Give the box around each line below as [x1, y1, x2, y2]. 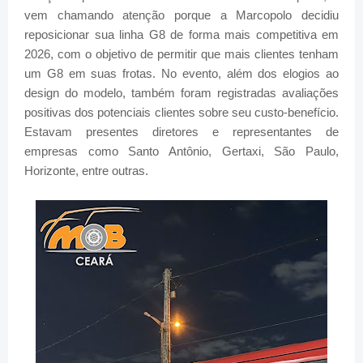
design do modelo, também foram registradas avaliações [24, 86, 339, 100]
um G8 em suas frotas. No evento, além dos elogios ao [24, 66, 339, 81]
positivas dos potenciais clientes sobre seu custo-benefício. [24, 105, 339, 120]
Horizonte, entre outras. [24, 164, 148, 178]
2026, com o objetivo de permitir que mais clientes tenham [24, 47, 339, 62]
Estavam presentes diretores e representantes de [24, 125, 339, 139]
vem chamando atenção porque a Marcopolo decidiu [24, 8, 339, 23]
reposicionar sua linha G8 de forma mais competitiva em [24, 28, 339, 42]
